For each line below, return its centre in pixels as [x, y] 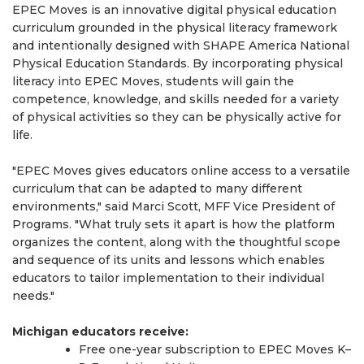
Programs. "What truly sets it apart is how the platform [173, 225]
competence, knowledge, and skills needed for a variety [175, 100]
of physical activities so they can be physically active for [177, 117]
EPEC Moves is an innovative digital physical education [174, 10]
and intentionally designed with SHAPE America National [181, 46]
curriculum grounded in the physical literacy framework [175, 28]
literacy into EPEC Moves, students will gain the [153, 82]
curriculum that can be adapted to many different [157, 189]
